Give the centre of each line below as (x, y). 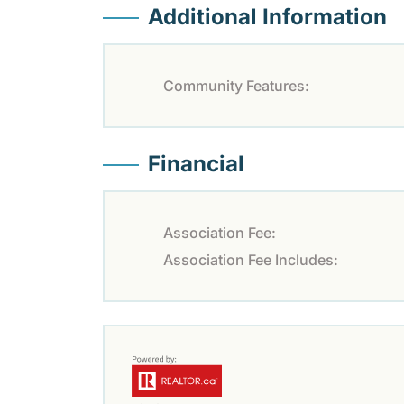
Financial (196, 164)
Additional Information (267, 17)
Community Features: (236, 86)
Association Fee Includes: (251, 260)
